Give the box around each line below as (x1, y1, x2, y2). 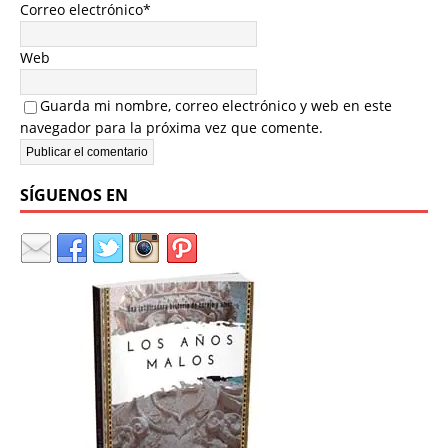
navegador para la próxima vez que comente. (20, 118, 323, 138)
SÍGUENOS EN (20, 184, 128, 207)
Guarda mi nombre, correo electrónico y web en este (40, 96, 392, 116)
